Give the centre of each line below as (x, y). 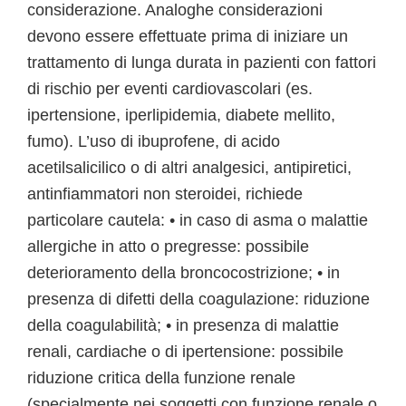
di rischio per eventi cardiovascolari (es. (170, 89)
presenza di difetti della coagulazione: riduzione (198, 299)
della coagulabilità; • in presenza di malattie (183, 325)
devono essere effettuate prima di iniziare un (188, 36)
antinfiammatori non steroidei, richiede (165, 194)
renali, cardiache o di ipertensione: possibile (185, 352)
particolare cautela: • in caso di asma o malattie (198, 220)
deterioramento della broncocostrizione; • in (184, 273)
